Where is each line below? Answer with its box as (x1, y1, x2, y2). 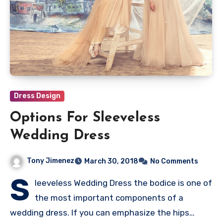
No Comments (150, 157, 198, 166)
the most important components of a (35, 193, 183, 203)
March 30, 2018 (84, 157, 138, 166)
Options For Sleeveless (10, 111, 160, 125)
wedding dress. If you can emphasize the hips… (10, 208, 195, 218)
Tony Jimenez (27, 157, 74, 166)
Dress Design (14, 92, 60, 101)
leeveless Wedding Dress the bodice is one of (35, 178, 212, 188)
